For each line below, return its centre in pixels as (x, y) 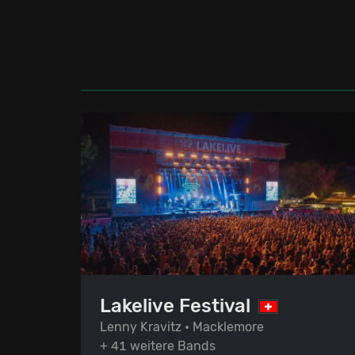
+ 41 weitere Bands (158, 345)
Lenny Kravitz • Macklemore (182, 326)
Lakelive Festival (175, 305)
